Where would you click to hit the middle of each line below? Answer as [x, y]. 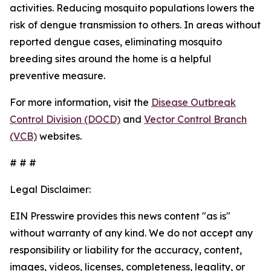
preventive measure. [57, 76]
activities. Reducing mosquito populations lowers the [132, 8]
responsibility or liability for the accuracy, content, [126, 250]
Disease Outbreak [194, 102]
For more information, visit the [80, 102]
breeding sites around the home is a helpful [110, 59]
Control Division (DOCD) [65, 119]
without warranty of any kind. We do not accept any [131, 233]
